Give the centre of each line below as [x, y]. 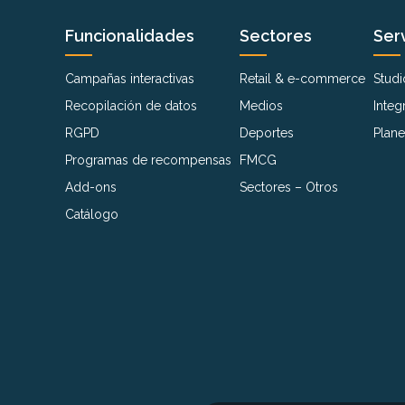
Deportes [266, 132]
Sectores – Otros [288, 187]
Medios [261, 105]
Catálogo [92, 214]
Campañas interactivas [130, 78]
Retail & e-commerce [302, 78]
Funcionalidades [130, 35]
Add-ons [91, 187]
